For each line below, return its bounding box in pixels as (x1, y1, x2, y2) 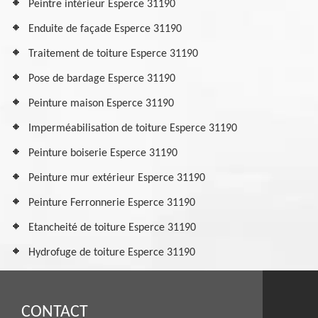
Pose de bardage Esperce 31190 (28, 73, 175, 84)
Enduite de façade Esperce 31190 (28, 23, 182, 35)
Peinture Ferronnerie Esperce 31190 (28, 197, 195, 209)
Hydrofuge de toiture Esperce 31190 (28, 247, 195, 258)
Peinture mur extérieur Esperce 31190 (28, 172, 205, 184)
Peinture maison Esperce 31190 (28, 98, 174, 109)
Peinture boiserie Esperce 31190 (28, 148, 177, 159)
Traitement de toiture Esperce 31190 (28, 48, 198, 60)
